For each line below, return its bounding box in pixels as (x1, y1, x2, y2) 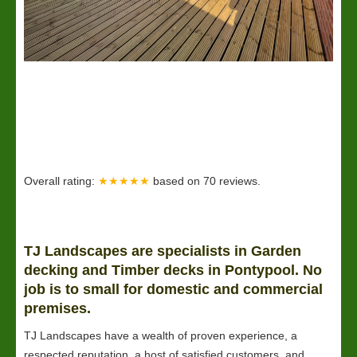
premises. (24, 300, 91, 316)
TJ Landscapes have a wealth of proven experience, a (24, 329, 297, 342)
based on (153, 175, 203, 187)
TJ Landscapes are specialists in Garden (24, 243, 301, 259)
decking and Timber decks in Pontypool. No (24, 262, 322, 278)
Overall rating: (24, 175, 98, 187)
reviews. (219, 175, 261, 187)
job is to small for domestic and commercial (24, 281, 323, 297)
